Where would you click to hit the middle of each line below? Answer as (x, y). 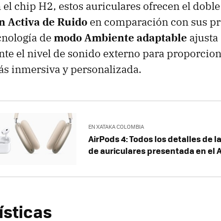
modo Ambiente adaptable (120, 37)
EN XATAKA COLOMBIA (116, 127)
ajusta (203, 37)
